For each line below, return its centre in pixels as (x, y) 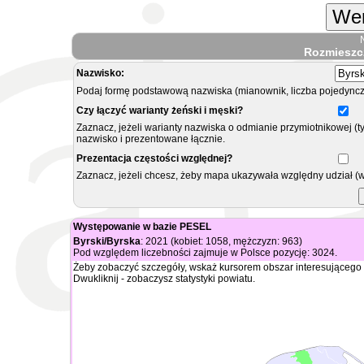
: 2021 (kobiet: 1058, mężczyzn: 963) (221, 241)
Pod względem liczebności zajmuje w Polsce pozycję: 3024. (205, 253)
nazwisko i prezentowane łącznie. (151, 139)
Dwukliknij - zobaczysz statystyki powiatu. (164, 279)
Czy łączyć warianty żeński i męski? (160, 110)
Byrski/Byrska (107, 241)
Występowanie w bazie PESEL (142, 227)
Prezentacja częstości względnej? (154, 158)
